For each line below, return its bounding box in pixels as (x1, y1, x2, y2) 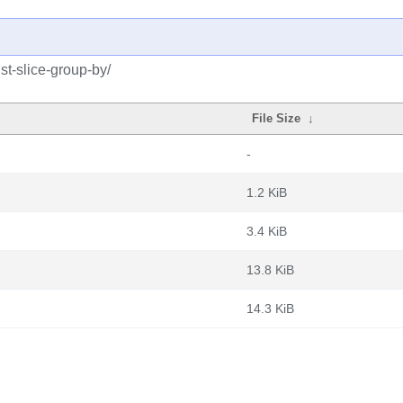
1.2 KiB (246, 185, 287, 200)
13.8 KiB (246, 263, 294, 277)
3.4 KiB (246, 224, 287, 238)
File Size (252, 112, 301, 125)
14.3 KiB (246, 301, 294, 316)
